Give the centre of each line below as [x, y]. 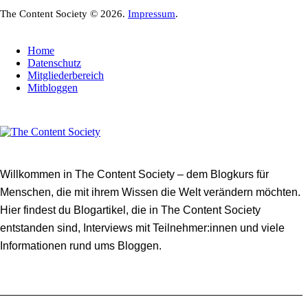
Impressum [152, 13]
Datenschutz [54, 63]
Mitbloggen [53, 87]
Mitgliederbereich [66, 75]
